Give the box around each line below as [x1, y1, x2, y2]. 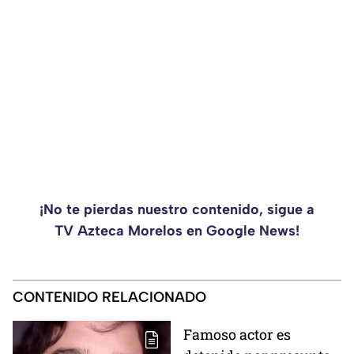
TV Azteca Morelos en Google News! [55, 222, 299, 240]
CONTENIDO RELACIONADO [13, 288, 206, 307]
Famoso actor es [183, 325, 291, 345]
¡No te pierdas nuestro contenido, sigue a [40, 201, 314, 219]
